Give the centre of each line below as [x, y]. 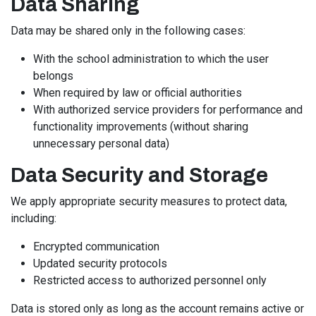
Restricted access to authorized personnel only [150, 280]
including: [34, 218]
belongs [53, 76]
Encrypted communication [96, 247]
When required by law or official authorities [138, 93]
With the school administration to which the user [151, 59]
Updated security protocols [100, 263]
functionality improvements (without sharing [141, 127]
